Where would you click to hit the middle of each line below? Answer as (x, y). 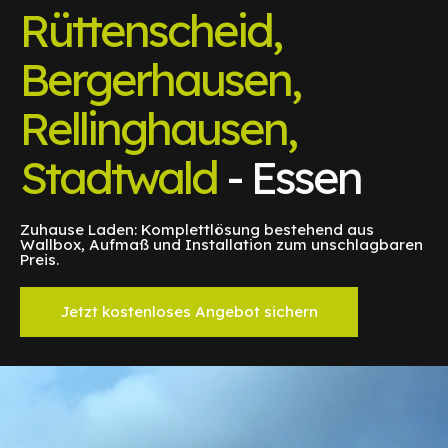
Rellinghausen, (158, 127)
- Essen (289, 176)
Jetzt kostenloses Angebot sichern (189, 311)
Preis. (39, 259)
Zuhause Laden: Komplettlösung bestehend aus (197, 229)
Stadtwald (118, 176)
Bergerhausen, (160, 78)
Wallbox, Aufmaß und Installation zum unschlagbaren (221, 244)
